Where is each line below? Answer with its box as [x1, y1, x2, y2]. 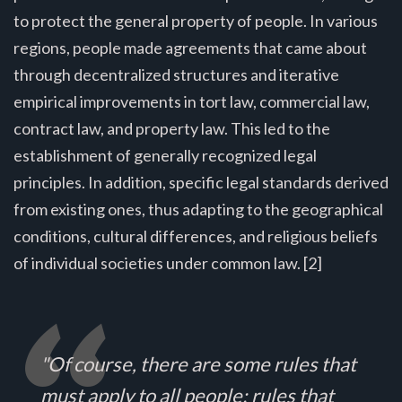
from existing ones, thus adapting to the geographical [13, 198, 383, 219]
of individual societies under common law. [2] [13, 252, 322, 273]
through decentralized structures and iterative [13, 64, 339, 84]
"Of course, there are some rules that [40, 351, 356, 376]
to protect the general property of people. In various [13, 10, 378, 31]
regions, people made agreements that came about [13, 37, 367, 57]
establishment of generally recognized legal [13, 144, 317, 165]
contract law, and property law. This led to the [13, 118, 330, 138]
